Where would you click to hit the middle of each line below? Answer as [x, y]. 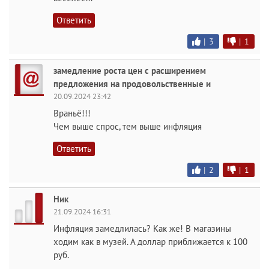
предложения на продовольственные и [132, 84]
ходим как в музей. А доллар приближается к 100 [150, 242]
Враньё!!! [72, 113]
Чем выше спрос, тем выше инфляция [128, 126]
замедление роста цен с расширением [130, 71]
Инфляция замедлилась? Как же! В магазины [142, 228]
